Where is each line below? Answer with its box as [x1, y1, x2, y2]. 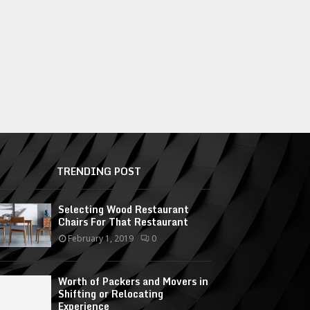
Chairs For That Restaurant [58, 213, 189, 230]
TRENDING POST [56, 163, 141, 179]
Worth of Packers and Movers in [58, 273, 209, 289]
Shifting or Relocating [58, 285, 164, 302]
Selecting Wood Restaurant [58, 201, 190, 217]
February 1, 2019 [68, 232, 134, 244]
